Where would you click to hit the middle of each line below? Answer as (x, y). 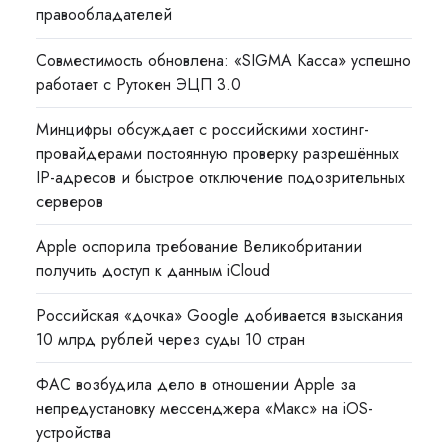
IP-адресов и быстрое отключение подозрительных (221, 177)
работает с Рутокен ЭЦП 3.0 (139, 84)
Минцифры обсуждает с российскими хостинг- (203, 129)
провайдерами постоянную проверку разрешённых (218, 153)
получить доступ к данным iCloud (153, 270)
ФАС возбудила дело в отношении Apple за (196, 385)
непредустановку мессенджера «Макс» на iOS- (205, 409)
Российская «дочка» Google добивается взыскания (220, 316)
